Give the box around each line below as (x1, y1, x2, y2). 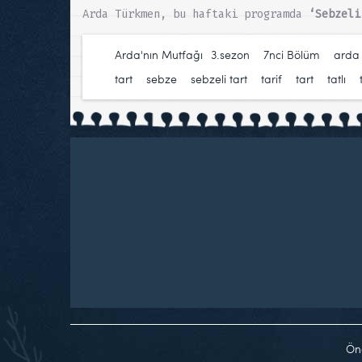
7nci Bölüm (263, 46, 320, 62)
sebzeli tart (191, 70, 247, 86)
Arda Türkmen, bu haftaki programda (82, 6, 309, 21)
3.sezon (211, 46, 250, 62)
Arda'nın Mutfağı (115, 46, 203, 62)
